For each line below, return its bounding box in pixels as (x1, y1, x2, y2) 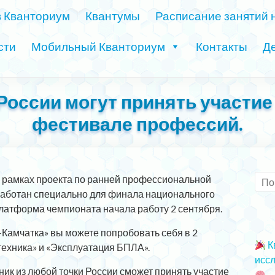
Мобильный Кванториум (31, 39, 165, 53)
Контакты (196, 39, 247, 53)
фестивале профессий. (32, 112, 243, 134)
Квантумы (85, 9, 140, 23)
